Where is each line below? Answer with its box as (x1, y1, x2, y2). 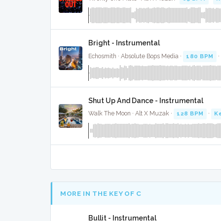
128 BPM (177, 110, 204, 117)
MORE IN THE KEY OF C (60, 189, 142, 197)
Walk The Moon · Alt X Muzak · (88, 110, 174, 117)
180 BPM (186, 52, 214, 60)
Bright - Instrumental (88, 39, 160, 47)
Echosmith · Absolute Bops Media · (88, 52, 183, 60)
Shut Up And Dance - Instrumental (88, 96, 203, 105)
